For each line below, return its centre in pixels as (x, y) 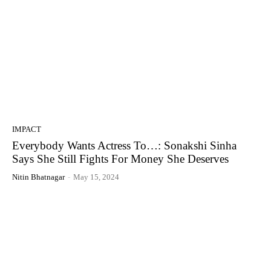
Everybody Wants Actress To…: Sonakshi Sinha (124, 146)
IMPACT (27, 129)
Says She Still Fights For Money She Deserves (120, 159)
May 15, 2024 (96, 177)
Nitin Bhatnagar (38, 177)
